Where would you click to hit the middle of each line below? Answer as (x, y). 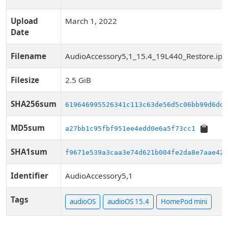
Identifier (30, 176)
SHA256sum (34, 104)
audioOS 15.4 (128, 202)
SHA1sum (29, 152)
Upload (24, 21)
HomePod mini (184, 202)
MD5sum (28, 128)
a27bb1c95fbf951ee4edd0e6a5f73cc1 (130, 129)
